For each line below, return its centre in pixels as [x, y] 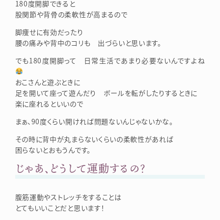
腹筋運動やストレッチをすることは [68, 197]
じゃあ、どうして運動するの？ [80, 168]
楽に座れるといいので [49, 103]
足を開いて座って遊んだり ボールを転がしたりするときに [106, 93]
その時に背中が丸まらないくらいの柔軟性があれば [94, 139]
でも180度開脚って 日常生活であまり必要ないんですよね [110, 60]
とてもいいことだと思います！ [60, 208]
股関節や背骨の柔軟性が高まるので [71, 14]
